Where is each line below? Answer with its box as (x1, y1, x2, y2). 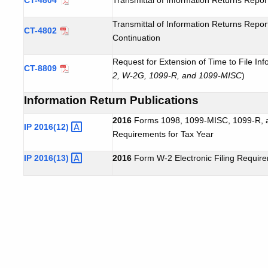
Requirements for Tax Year (112, 129, 214, 139)
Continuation (112, 32, 160, 42)
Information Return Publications (24, 93, 199, 106)
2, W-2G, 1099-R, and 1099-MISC (112, 70, 242, 80)
